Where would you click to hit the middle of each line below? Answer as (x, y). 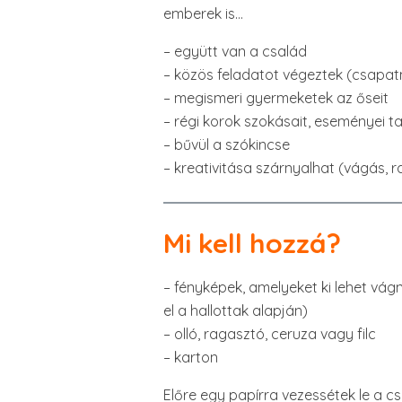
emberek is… (203, 13)
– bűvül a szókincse (227, 144)
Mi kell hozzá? (252, 243)
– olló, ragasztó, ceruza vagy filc (270, 334)
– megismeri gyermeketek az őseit (276, 98)
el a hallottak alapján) (236, 310)
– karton (191, 357)
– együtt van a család (235, 51)
